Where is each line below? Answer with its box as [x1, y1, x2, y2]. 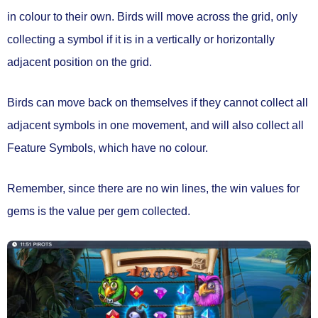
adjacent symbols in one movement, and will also [7, 119, 256, 132]
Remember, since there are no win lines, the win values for [7, 182, 300, 195]
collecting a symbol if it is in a [7, 33, 156, 46]
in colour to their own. [7, 11, 114, 23]
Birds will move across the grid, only [114, 11, 297, 23]
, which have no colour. [93, 142, 208, 155]
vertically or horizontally [156, 33, 275, 46]
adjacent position [7, 56, 93, 69]
